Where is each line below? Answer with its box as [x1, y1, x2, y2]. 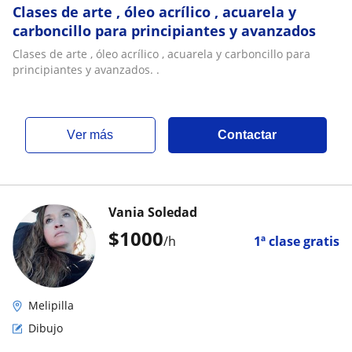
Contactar [218, 128, 277, 141]
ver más [75, 128, 114, 141]
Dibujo [28, 321, 63, 335]
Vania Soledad [108, 203, 197, 221]
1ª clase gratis [254, 233, 339, 250]
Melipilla [28, 298, 74, 313]
